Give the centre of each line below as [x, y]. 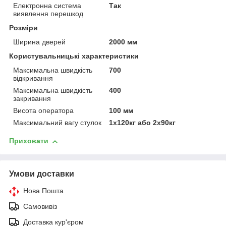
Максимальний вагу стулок [57, 123]
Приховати [29, 141]
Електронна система [47, 6]
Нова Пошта [43, 191]
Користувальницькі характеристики [74, 56]
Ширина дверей [39, 42]
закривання [32, 99]
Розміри [23, 28]
